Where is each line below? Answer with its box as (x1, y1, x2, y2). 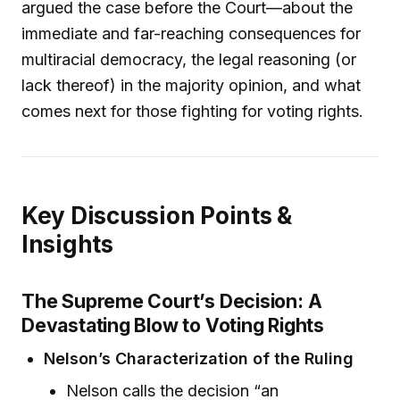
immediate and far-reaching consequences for (21, 24, 361, 44)
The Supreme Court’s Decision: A (21, 288, 322, 312)
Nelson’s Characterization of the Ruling (44, 349, 354, 369)
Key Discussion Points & (21, 201, 292, 229)
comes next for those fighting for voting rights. (21, 102, 363, 121)
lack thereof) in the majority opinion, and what (21, 76, 361, 96)
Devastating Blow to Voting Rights (21, 312, 324, 337)
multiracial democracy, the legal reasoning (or (21, 50, 356, 70)
